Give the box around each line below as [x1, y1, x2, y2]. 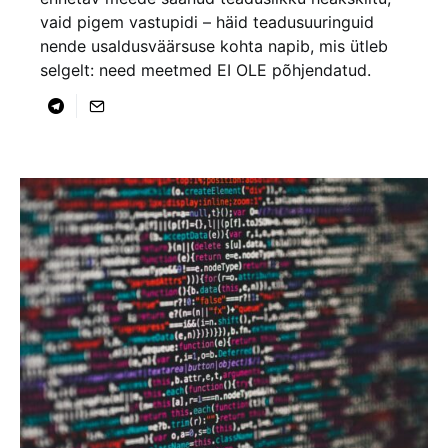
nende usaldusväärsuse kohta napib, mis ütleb [40, 35, 388, 56]
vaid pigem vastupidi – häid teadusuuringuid [40, 11, 374, 32]
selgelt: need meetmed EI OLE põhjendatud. [40, 59, 371, 80]
